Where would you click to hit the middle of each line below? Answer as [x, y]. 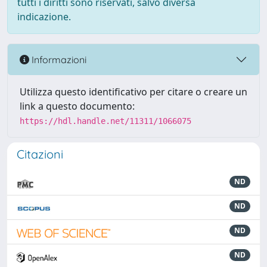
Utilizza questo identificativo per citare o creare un [133, 92]
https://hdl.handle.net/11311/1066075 [105, 121]
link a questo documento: [77, 106]
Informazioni [58, 59]
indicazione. [44, 17]
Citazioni [40, 154]
